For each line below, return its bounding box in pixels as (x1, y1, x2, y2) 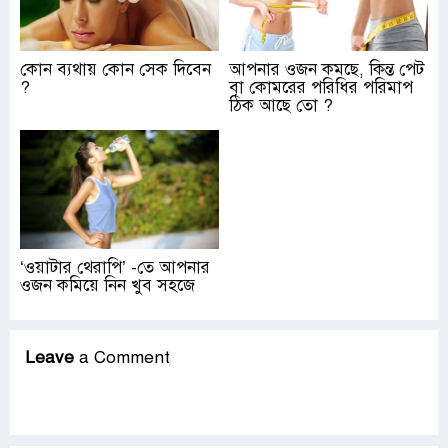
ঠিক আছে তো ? (229, 94, 333, 116)
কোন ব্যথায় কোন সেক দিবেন (20, 58, 211, 80)
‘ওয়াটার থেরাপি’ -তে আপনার (20, 256, 210, 278)
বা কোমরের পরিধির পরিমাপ (229, 76, 413, 98)
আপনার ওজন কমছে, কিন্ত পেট (229, 58, 424, 80)
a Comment (74, 346, 170, 368)
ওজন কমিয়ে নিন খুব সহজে (20, 274, 195, 296)
